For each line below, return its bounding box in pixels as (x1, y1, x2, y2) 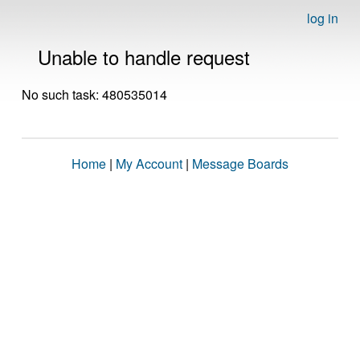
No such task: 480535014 (22, 85, 167, 104)
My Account (116, 154, 182, 173)
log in (307, 9, 338, 27)
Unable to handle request (38, 43, 250, 71)
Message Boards (192, 154, 288, 173)
